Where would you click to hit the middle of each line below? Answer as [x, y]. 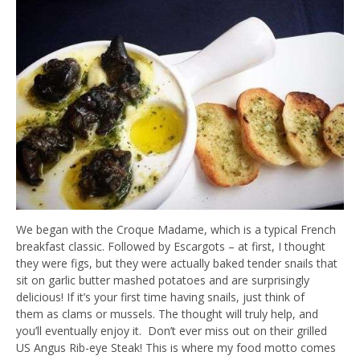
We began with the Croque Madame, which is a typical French [176, 229]
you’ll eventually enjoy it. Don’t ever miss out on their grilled [172, 330]
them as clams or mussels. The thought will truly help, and [167, 313]
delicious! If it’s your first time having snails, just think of [160, 297]
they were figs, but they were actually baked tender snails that [177, 263]
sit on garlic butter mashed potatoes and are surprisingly [163, 280]
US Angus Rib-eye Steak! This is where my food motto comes [176, 347]
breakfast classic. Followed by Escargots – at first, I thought [171, 246]
